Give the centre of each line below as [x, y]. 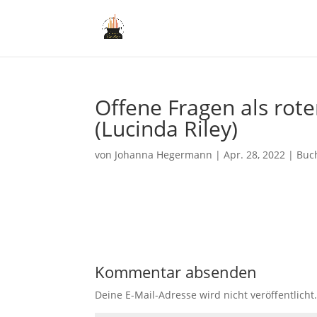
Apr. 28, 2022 [255, 155]
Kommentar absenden [176, 272]
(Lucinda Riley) [167, 128]
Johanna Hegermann [164, 155]
